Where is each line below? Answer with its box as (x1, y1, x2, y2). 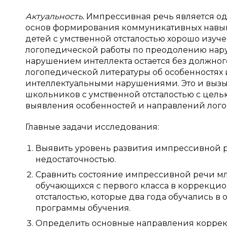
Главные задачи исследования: (25, 122, 159, 132)
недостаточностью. (35, 155, 116, 164)
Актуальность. (25, 12, 86, 21)
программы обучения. (35, 203, 131, 213)
